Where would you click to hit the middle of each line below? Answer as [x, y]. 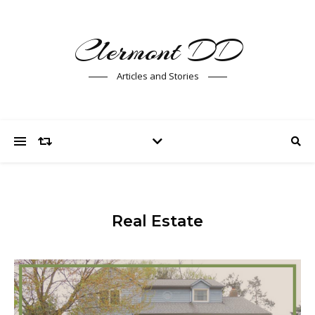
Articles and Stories [157, 76]
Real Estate [157, 221]
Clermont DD [157, 51]
